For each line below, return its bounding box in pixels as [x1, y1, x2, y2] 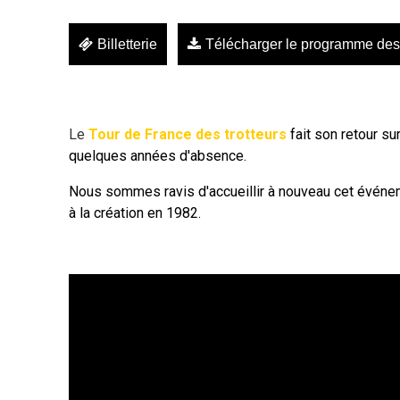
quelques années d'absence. [69, 147, 246, 164]
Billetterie [97, 37, 157, 52]
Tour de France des [85, 126, 221, 143]
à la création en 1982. [69, 204, 201, 221]
